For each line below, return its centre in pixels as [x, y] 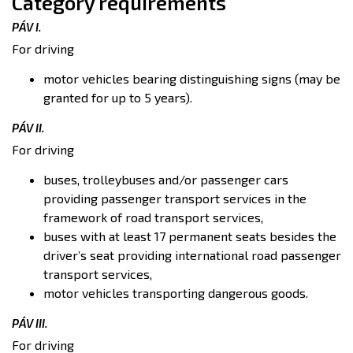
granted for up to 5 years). [118, 97]
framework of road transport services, [153, 217]
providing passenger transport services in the [175, 198]
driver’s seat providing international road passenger [192, 255]
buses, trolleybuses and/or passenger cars [166, 179]
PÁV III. [30, 323]
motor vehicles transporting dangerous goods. [176, 293]
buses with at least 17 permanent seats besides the [190, 236]
